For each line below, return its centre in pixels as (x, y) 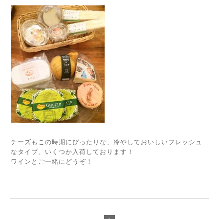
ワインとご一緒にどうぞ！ (52, 162)
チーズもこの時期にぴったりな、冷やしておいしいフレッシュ (107, 142)
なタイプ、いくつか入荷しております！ (72, 152)
